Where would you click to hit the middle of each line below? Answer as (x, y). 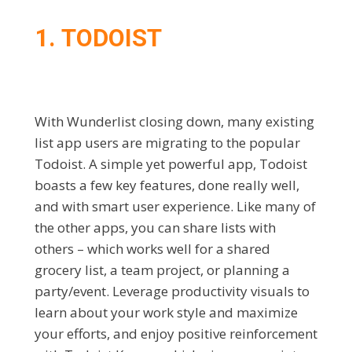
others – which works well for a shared (152, 248)
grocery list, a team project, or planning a (162, 269)
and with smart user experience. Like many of (175, 206)
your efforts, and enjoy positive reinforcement (176, 333)
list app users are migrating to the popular (167, 142)
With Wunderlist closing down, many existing (174, 121)
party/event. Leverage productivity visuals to (172, 291)
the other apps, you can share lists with (155, 227)
